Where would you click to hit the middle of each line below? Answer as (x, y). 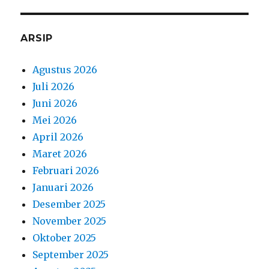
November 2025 (70, 221)
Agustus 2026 (65, 69)
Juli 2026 (54, 86)
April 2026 (58, 137)
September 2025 (71, 254)
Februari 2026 (66, 170)
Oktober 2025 (65, 237)
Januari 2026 (63, 187)
